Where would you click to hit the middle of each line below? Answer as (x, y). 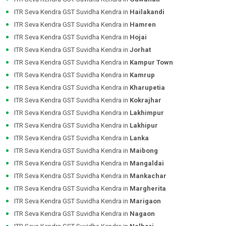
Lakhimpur (147, 113)
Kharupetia (147, 88)
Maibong (144, 151)
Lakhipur (144, 126)
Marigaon (145, 201)
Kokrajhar (146, 100)
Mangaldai (147, 163)
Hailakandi (147, 12)
